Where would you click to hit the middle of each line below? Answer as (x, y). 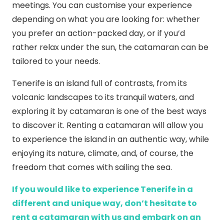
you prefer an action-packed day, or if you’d (98, 33)
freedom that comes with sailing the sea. (92, 167)
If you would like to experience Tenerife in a (102, 189)
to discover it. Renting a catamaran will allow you (107, 125)
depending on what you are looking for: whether (106, 19)
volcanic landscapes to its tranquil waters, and (103, 97)
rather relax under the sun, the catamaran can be (110, 47)
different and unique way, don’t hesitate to (104, 203)
